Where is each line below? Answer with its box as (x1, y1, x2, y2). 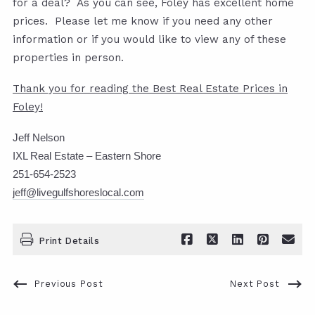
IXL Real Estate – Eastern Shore (13, 150, 161, 162)
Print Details (39, 236, 100, 247)
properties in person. (13, 51, 124, 64)
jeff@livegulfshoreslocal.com (13, 186, 144, 198)
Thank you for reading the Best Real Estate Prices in (13, 82, 288, 95)
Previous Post (34, 278, 103, 289)
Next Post (230, 278, 280, 289)
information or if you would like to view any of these (13, 32, 286, 46)
